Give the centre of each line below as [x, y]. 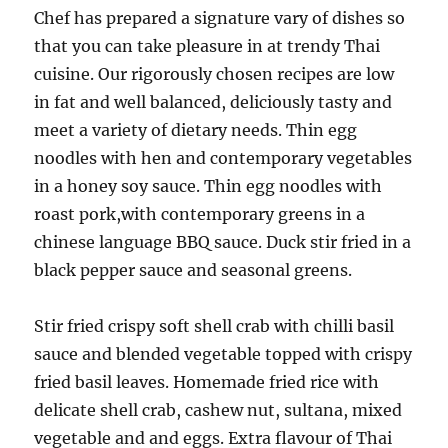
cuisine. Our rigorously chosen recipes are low [214, 74]
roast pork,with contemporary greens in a [200, 214]
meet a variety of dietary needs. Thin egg [196, 130]
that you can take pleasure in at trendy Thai [207, 46]
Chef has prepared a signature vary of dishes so [220, 18]
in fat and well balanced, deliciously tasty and [213, 102]
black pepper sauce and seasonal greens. [193, 270]
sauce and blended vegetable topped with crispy [223, 354]
